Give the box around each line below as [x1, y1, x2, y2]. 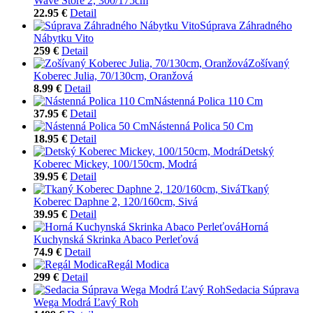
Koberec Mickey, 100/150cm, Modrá [34, 157, 197, 170]
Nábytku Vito [34, 31, 94, 44]
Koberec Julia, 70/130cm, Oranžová [34, 69, 193, 82]
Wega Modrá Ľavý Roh [34, 296, 138, 308]
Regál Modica [107, 258, 169, 270]
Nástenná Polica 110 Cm [154, 94, 263, 107]
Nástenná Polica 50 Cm [149, 119, 253, 132]
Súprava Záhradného [200, 19, 292, 31]
